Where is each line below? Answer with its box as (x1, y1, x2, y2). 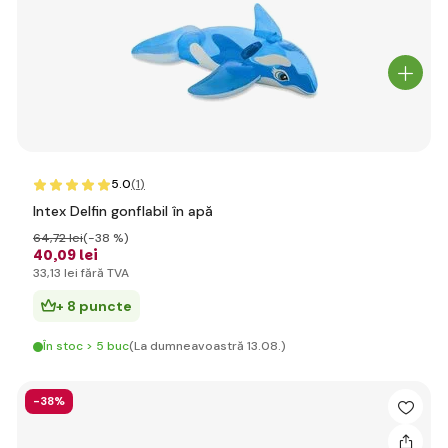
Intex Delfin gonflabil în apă (33, 202, 213, 220)
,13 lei (47, 265, 78, 281)
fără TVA (78, 265, 129, 281)
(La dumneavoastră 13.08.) (129, 338, 286, 354)
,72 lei (50, 230, 83, 246)
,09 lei (53, 245, 98, 265)
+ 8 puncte (56, 297, 132, 315)
